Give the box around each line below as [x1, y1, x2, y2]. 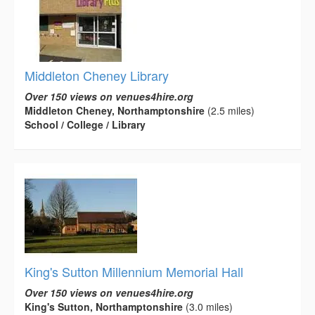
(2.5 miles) [205, 103, 255, 117]
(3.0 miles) [183, 299, 233, 314]
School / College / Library [25, 117, 146, 131]
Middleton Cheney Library [25, 65, 169, 84]
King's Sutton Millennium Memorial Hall [25, 262, 243, 281]
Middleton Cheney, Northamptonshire [25, 103, 205, 117]
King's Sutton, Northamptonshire [25, 299, 183, 314]
